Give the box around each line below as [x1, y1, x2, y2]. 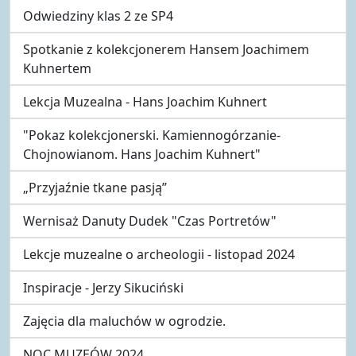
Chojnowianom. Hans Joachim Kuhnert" [23, 145, 261, 163]
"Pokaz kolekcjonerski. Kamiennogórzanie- [23, 126, 281, 144]
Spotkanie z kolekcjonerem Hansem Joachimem [23, 40, 309, 58]
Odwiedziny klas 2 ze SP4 [23, 6, 173, 25]
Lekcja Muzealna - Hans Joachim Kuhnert [23, 92, 267, 110]
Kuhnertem [23, 59, 91, 77]
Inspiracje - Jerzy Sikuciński [23, 278, 184, 296]
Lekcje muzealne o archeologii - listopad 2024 [23, 245, 295, 263]
